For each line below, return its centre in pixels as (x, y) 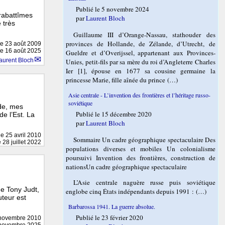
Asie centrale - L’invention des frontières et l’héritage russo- (140, 95)
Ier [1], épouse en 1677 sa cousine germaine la (141, 71)
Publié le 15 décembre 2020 (114, 114)
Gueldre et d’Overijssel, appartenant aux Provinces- (141, 52)
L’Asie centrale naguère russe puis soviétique (144, 182)
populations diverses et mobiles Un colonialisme (141, 148)
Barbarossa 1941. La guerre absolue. (112, 207)
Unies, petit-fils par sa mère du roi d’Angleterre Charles (141, 62)
